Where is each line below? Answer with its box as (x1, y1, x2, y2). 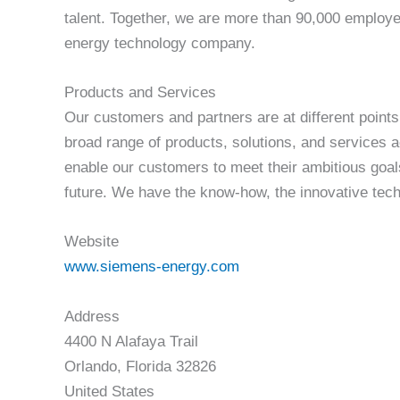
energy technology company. (64, 35, 255, 53)
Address (64, 307, 120, 325)
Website (64, 233, 119, 251)
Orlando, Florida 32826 (64, 357, 216, 375)
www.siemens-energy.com (64, 258, 239, 276)
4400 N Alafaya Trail (64, 332, 198, 350)
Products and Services (64, 84, 216, 102)
